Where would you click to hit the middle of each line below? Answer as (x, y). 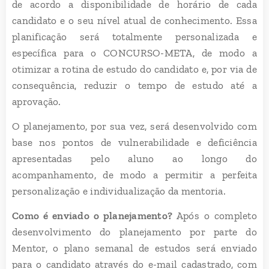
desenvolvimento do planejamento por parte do (134, 231)
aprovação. (37, 101)
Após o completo (217, 215)
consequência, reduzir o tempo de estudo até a (134, 85)
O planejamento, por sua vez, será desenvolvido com (134, 126)
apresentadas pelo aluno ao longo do (134, 158)
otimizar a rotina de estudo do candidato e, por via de (134, 69)
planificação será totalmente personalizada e (134, 36)
